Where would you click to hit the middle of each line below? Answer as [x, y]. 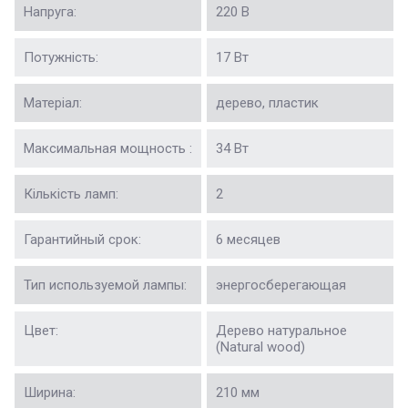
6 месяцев [248, 240]
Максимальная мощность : [108, 149]
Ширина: [50, 393]
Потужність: [61, 58]
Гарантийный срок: [82, 240]
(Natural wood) [260, 347]
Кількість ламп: [71, 194]
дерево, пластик [267, 103]
